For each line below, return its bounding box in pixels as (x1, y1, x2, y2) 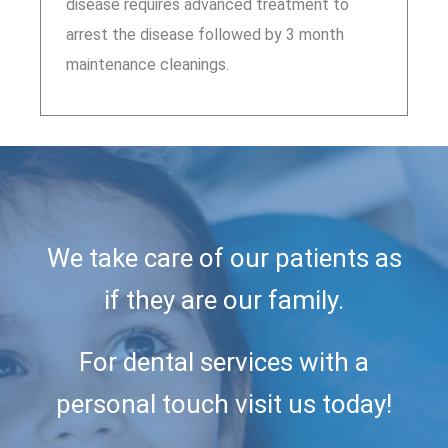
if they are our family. (104, 284, 344, 315)
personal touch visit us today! (56, 388, 392, 419)
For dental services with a (79, 346, 369, 377)
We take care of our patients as (46, 242, 402, 273)
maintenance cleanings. (65, 54, 229, 74)
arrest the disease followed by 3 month (65, 24, 344, 44)
